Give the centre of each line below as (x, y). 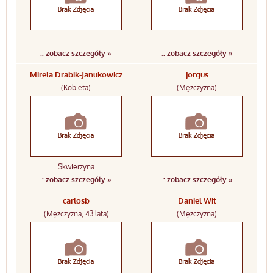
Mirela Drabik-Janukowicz (76, 74)
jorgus (197, 74)
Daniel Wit (197, 200)
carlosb (76, 200)
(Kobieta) (76, 87)
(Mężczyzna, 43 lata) (76, 214)
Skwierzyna (76, 167)
